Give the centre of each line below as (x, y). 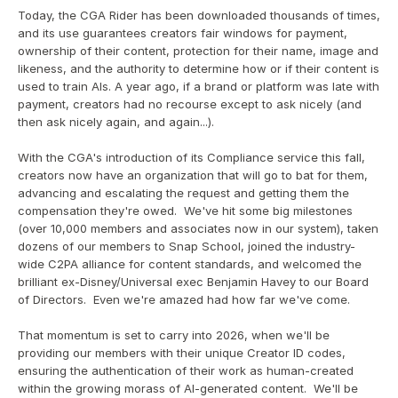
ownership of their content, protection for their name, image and (198, 51)
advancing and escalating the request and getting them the (183, 193)
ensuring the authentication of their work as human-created (186, 370)
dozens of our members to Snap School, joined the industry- (187, 246)
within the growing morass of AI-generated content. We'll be (188, 388)
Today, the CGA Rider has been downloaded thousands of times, (199, 15)
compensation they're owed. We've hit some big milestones (185, 211)
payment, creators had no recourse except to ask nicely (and (190, 104)
